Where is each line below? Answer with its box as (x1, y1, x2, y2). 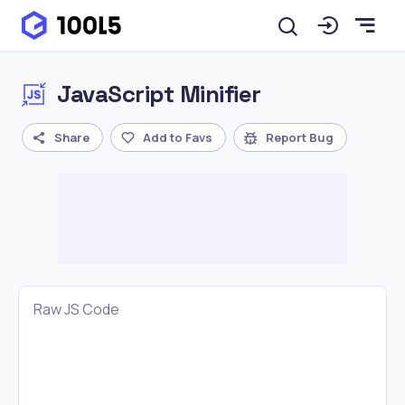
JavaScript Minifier (57, 79, 261, 109)
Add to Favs (143, 128, 212, 146)
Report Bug (266, 128, 334, 146)
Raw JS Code (33, 299, 119, 319)
